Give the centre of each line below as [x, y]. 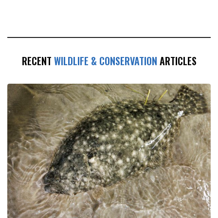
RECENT [38, 61]
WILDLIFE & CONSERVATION [105, 61]
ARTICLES [177, 61]
